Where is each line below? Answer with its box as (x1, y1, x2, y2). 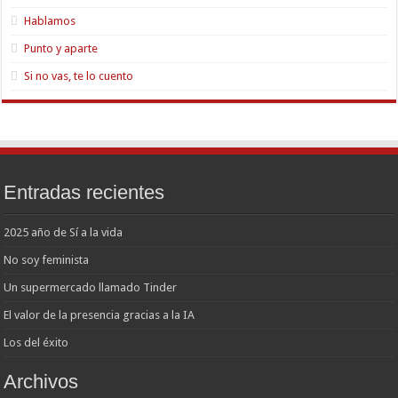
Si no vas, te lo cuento (24, 68, 134, 83)
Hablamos (24, 13, 76, 28)
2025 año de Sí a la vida (4, 225, 123, 239)
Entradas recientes (4, 180, 165, 203)
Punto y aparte (24, 41, 99, 55)
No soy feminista (4, 252, 90, 267)
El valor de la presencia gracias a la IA (4, 307, 195, 322)
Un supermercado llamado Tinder (4, 280, 178, 294)
